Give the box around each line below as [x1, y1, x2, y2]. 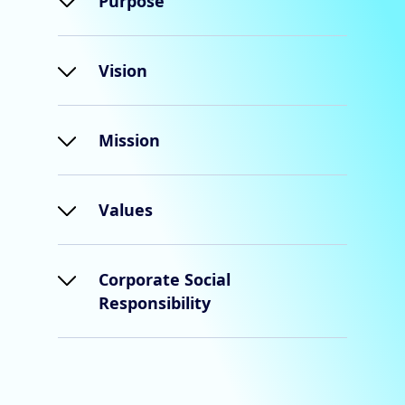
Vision [99, 60, 147, 82]
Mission [99, 129, 160, 152]
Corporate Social [99, 268, 231, 291]
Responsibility [99, 292, 211, 315]
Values [99, 199, 153, 221]
